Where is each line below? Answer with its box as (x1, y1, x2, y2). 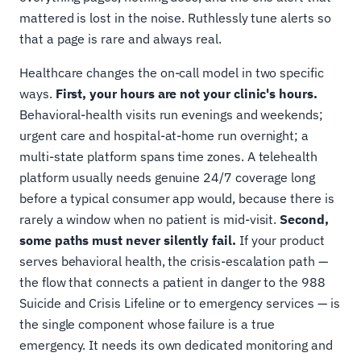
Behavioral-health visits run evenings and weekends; (19, 106, 323, 122)
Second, (280, 210, 329, 227)
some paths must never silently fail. (19, 231, 236, 248)
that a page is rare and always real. (19, 30, 222, 47)
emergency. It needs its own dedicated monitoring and (19, 336, 333, 353)
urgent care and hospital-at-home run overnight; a (19, 127, 309, 143)
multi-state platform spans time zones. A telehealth (19, 147, 317, 164)
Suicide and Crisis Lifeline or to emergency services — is (19, 294, 340, 311)
